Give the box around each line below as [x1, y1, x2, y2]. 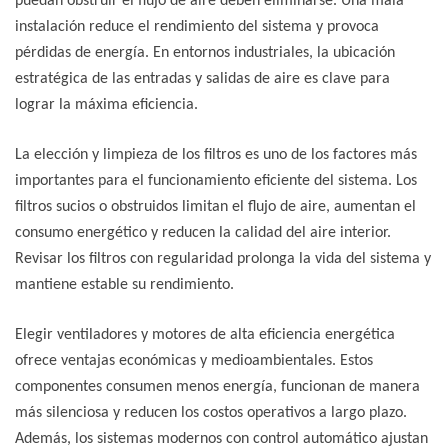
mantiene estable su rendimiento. [15, 277, 234, 294]
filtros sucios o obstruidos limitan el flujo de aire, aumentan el [15, 199, 416, 216]
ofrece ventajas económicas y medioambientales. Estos [15, 353, 373, 370]
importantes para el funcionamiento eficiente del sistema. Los [15, 173, 417, 190]
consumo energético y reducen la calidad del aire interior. [15, 225, 391, 242]
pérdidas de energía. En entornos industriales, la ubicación [15, 45, 395, 62]
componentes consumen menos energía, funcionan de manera [15, 379, 420, 396]
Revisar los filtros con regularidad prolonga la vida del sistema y [15, 251, 431, 268]
